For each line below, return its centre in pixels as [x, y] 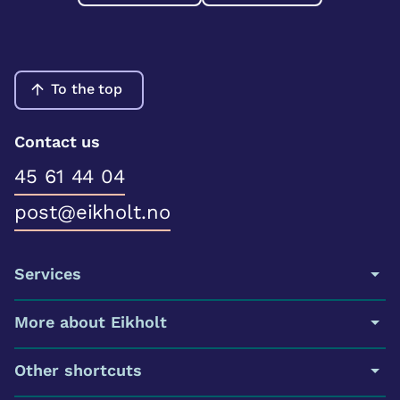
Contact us [58, 142]
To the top [87, 89]
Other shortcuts [78, 370]
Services [48, 274]
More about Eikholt [91, 322]
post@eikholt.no [92, 212]
